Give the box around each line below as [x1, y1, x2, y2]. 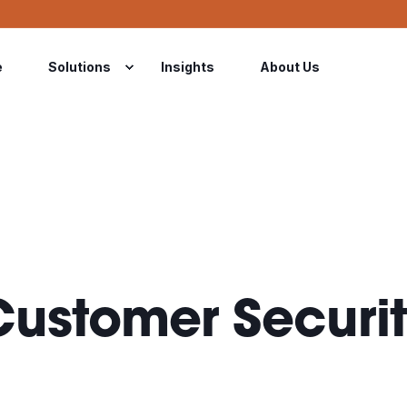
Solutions [48, 58, 111, 74]
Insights [161, 58, 214, 74]
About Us [260, 58, 320, 74]
